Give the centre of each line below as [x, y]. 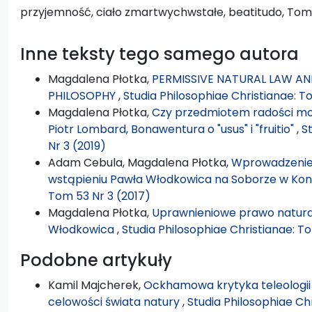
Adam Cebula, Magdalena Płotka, [140, 162]
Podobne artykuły [96, 260]
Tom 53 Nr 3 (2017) [99, 196]
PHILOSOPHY [83, 95]
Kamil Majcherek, [96, 285]
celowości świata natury [115, 302]
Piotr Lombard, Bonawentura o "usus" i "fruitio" [172, 129]
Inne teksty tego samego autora [159, 54]
